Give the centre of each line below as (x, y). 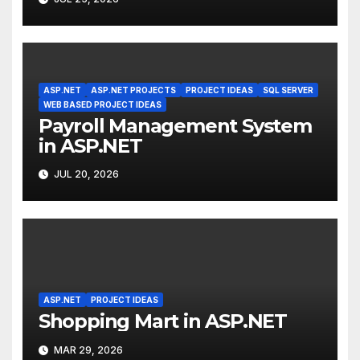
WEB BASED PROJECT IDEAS (102, 104)
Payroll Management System (175, 125)
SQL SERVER (288, 90)
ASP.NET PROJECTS (133, 90)
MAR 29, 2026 (87, 350)
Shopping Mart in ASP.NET (162, 321)
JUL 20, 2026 (85, 174)
